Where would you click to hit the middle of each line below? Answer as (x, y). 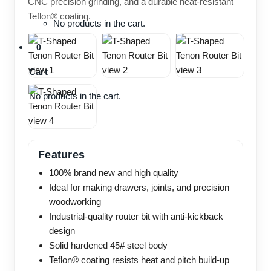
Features (62, 155)
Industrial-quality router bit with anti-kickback (136, 217)
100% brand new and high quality (114, 173)
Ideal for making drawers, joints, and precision (139, 188)
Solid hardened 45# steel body (108, 246)
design (62, 231)
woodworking (75, 202)
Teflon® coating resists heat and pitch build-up (139, 260)
